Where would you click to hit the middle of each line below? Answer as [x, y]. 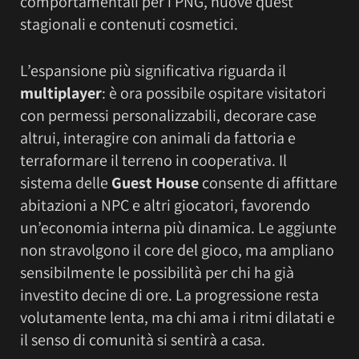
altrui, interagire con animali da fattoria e [158, 138]
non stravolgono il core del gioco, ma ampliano [177, 250]
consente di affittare [268, 183]
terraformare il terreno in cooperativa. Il [153, 161]
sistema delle [66, 183]
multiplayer [61, 93]
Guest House [155, 183]
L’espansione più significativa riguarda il [153, 71]
